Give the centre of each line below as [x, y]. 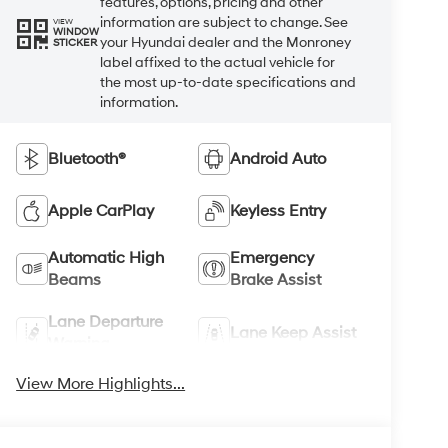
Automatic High [106, 257]
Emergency [271, 257]
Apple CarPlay [101, 210]
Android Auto [277, 158]
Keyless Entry [277, 210]
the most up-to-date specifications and [228, 82]
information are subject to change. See [224, 22]
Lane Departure [106, 321]
